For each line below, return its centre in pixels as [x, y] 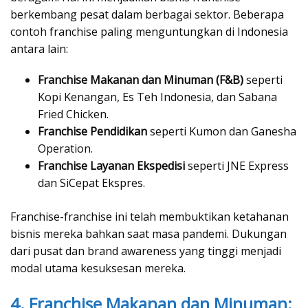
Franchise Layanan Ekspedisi [111, 166]
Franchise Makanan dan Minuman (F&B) [141, 80]
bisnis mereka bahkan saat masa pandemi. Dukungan [148, 234]
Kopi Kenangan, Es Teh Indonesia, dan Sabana [157, 97]
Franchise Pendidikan [92, 132]
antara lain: [39, 49]
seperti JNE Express [237, 166]
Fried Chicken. [73, 114]
